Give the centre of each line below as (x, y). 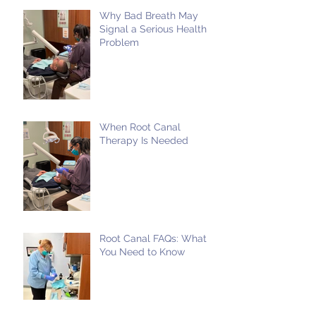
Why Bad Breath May (149, 16)
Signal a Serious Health (153, 29)
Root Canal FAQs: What (153, 239)
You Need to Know (142, 252)
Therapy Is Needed (144, 141)
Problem (119, 43)
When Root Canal (140, 127)
